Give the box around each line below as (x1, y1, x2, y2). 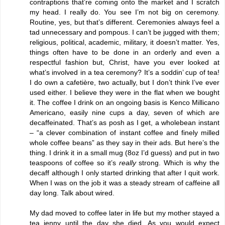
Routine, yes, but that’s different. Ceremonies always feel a (30, 18, 219, 26)
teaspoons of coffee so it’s (30, 158, 119, 167)
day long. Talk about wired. (30, 188, 115, 197)
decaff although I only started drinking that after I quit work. (30, 168, 219, 177)
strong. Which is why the (136, 158, 219, 167)
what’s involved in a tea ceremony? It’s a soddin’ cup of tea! (30, 68, 219, 76)
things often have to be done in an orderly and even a (30, 48, 219, 56)
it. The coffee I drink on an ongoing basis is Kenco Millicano (30, 98, 219, 106)
